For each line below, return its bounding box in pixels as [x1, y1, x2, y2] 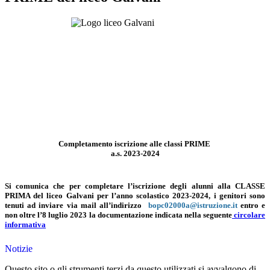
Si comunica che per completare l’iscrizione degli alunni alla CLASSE [5, 181, 265, 191]
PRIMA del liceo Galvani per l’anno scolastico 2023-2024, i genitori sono [5, 191, 265, 201]
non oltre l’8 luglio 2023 [5, 210, 89, 220]
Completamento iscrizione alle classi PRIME [58, 139, 212, 149]
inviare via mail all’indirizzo [39, 201, 148, 210]
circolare [231, 210, 266, 220]
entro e [240, 201, 266, 210]
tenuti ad [5, 201, 39, 210]
